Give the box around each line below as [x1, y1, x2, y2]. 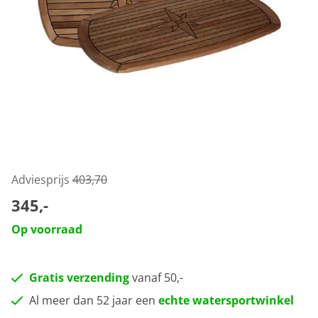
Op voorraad [11, 221, 82, 237]
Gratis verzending [29, 270, 129, 285]
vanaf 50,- [129, 270, 183, 285]
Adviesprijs [11, 172, 72, 187]
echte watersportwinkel [158, 292, 294, 308]
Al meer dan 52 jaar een [29, 292, 158, 308]
